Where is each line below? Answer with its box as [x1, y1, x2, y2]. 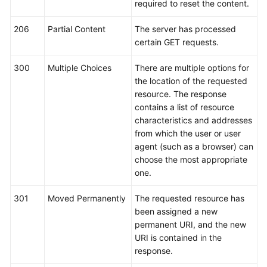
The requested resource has [135, 193, 244, 203]
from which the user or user [135, 128, 241, 138]
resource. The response [135, 89, 226, 99]
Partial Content [48, 24, 105, 34]
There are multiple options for [135, 63, 249, 73]
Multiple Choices [48, 63, 111, 73]
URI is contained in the [135, 232, 222, 243]
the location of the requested [135, 76, 247, 86]
